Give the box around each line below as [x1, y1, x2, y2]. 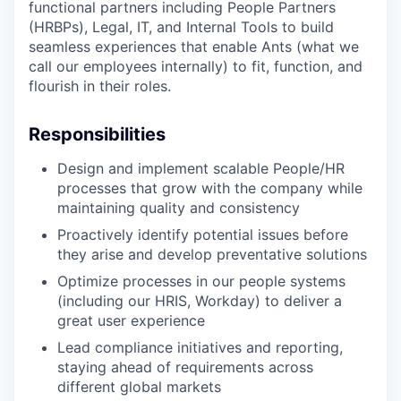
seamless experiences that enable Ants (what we [29, 37, 359, 55]
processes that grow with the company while [57, 178, 363, 197]
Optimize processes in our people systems [57, 271, 346, 290]
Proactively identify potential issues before [57, 225, 348, 243]
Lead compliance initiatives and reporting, [57, 337, 343, 356]
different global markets [57, 377, 221, 396]
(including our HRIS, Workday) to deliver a [57, 291, 342, 310]
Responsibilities [29, 123, 166, 145]
